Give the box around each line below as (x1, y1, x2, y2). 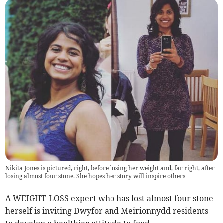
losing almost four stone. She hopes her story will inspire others (5, 172, 186, 180)
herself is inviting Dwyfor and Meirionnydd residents (5, 206, 209, 216)
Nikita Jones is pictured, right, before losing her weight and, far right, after (5, 164, 215, 172)
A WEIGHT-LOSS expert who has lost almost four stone (5, 193, 214, 204)
